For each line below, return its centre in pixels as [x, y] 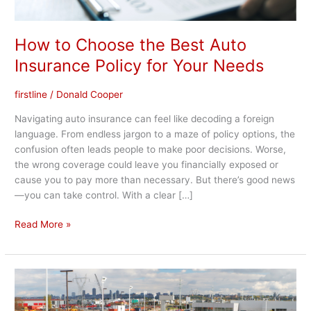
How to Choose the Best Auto [131, 45]
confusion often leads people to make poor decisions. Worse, [151, 149]
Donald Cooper [90, 94]
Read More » [43, 225]
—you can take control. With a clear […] [104, 195]
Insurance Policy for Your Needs [140, 66]
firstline [31, 94]
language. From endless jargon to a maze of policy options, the [155, 134]
